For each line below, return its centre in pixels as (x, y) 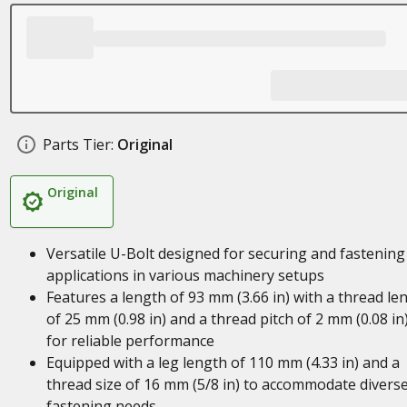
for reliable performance (130, 341)
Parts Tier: (78, 144)
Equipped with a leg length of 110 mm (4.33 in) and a (223, 362)
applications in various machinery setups (185, 275)
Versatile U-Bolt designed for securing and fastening (225, 253)
